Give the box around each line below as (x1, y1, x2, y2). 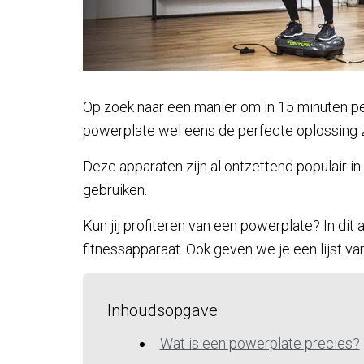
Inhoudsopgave (107, 301, 218, 320)
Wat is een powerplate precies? (159, 335, 360, 352)
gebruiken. (83, 181, 150, 198)
